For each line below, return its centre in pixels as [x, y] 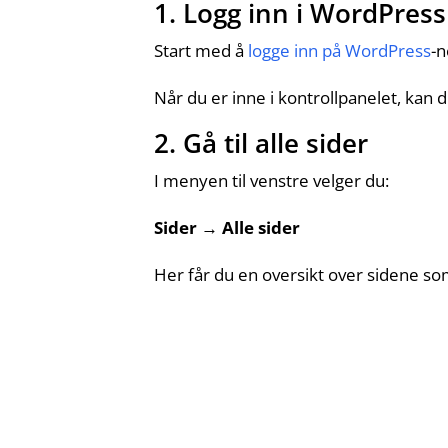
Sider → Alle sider [227, 228]
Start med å [201, 51]
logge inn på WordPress [340, 51]
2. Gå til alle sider [261, 143]
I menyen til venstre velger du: [272, 181]
